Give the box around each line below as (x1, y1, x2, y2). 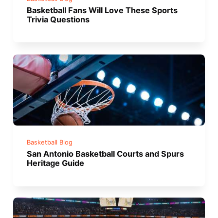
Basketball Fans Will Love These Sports (27, 5, 178, 16)
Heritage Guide (27, 158, 85, 168)
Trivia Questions (27, 15, 90, 25)
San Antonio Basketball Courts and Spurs (27, 148, 184, 159)
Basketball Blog (27, 138, 73, 146)
